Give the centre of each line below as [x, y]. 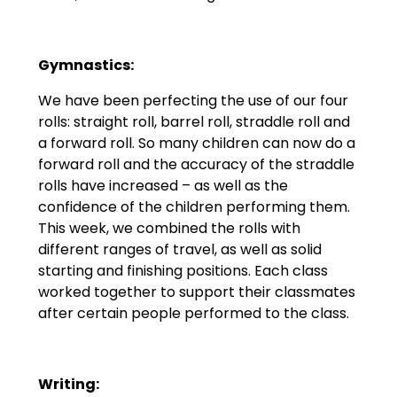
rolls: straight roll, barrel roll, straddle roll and [194, 122]
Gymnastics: [86, 66]
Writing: [68, 385]
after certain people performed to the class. [193, 314]
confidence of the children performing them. [194, 207]
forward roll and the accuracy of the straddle [196, 165]
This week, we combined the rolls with [169, 229]
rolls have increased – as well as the [163, 186]
